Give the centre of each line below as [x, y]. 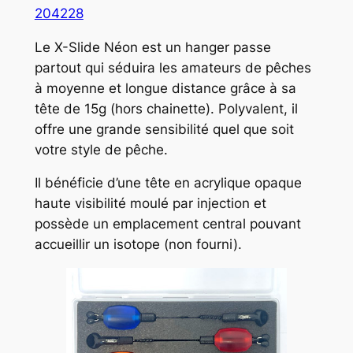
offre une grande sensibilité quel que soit [164, 129]
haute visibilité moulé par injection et [150, 204]
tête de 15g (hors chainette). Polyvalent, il [166, 108]
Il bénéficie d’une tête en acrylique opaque [168, 183]
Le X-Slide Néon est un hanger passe [152, 47]
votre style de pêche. [101, 149]
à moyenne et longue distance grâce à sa [165, 88]
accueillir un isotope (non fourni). [138, 245]
